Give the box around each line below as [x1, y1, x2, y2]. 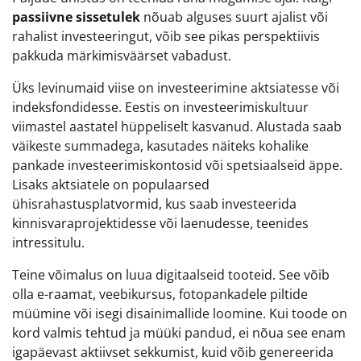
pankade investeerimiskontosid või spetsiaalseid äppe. [12, 156, 342, 175]
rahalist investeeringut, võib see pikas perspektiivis [12, 27, 320, 46]
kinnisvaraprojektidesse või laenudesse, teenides [12, 214, 309, 233]
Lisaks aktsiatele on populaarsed [12, 176, 210, 194]
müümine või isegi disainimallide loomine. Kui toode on [12, 305, 347, 323]
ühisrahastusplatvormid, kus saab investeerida [12, 195, 297, 214]
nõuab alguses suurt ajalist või [140, 8, 328, 27]
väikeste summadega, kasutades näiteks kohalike [12, 137, 309, 156]
